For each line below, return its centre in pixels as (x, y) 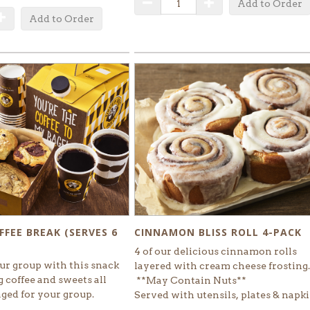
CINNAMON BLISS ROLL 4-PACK (218, 232)
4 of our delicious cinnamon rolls (215, 251)
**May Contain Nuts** (190, 280)
